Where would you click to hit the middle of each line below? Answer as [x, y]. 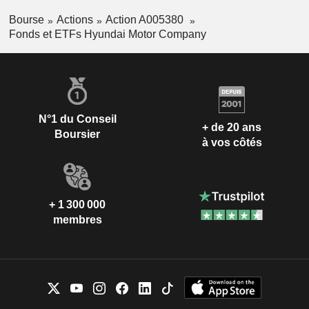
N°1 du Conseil [77, 119]
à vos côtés [232, 143]
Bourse [26, 20]
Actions [74, 20]
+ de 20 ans [232, 128]
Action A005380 [146, 20]
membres [77, 219]
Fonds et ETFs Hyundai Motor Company [107, 34]
